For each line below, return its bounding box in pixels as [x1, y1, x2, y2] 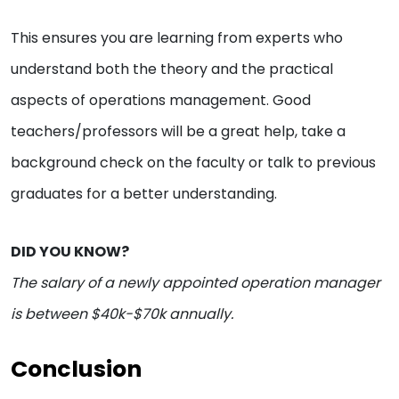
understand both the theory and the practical [11, 58, 333, 79]
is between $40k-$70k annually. [11, 303, 237, 324]
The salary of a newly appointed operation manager [11, 272, 380, 293]
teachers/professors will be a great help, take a [11, 120, 346, 142]
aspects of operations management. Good [11, 89, 311, 110]
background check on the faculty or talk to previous [11, 151, 376, 173]
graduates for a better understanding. [11, 183, 281, 204]
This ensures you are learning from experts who [11, 27, 343, 48]
